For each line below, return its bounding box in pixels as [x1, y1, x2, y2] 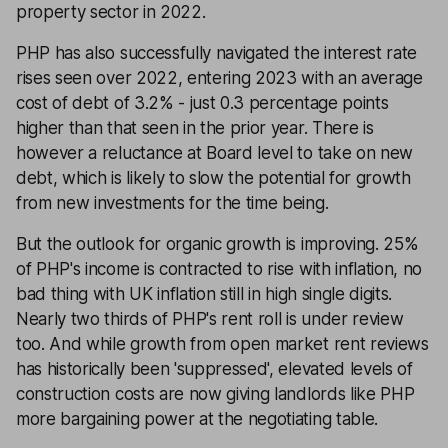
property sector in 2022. [16, 2, 206, 22]
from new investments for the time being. [16, 193, 329, 213]
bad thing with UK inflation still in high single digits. [16, 284, 393, 304]
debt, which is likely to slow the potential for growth [16, 168, 411, 188]
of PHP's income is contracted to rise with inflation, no [16, 259, 423, 279]
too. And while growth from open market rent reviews [16, 334, 429, 354]
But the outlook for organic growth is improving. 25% [16, 234, 419, 254]
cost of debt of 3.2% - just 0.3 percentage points [16, 93, 389, 113]
